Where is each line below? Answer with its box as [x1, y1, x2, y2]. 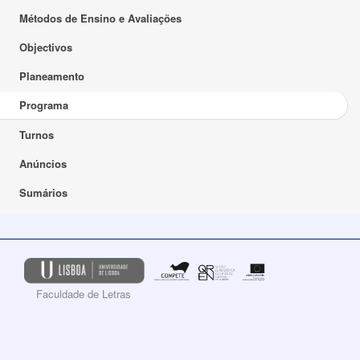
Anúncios [19, 156, 67, 171]
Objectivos [19, 39, 72, 55]
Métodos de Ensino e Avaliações [19, 10, 182, 26]
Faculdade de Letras [36, 285, 131, 301]
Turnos [19, 127, 54, 142]
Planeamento [19, 68, 84, 84]
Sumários [19, 185, 67, 200]
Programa [19, 97, 68, 112]
